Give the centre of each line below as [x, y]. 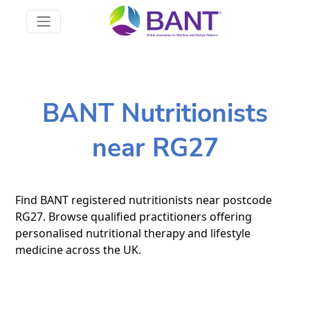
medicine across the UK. [79, 249]
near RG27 [155, 148]
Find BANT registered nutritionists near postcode [144, 200]
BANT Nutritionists [155, 113]
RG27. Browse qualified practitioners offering [134, 216]
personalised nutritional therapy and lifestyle [133, 233]
